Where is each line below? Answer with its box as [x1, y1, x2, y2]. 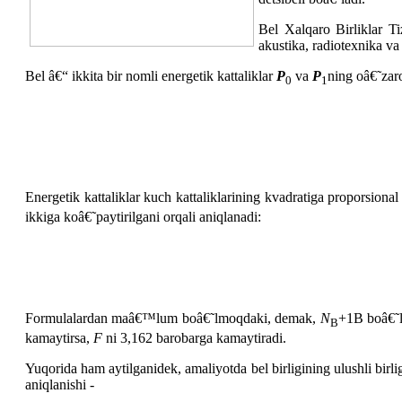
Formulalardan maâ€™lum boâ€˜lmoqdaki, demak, [24, 310, 320, 326]
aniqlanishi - [24, 377, 94, 393]
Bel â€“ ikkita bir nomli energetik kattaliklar [24, 67, 276, 83]
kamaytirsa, [24, 330, 93, 346]
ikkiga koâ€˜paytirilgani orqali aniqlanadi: [24, 208, 261, 224]
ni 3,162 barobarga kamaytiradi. [101, 330, 286, 346]
